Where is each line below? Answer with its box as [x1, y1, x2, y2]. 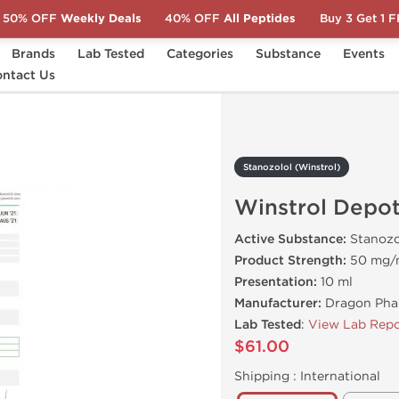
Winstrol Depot [29, 68, 110, 80]
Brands [12, 46, 55, 61]
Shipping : [234, 369, 300, 384]
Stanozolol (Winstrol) [243, 162, 340, 173]
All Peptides [220, 11, 297, 26]
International [300, 369, 380, 384]
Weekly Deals [56, 11, 142, 26]
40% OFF [165, 11, 221, 26]
